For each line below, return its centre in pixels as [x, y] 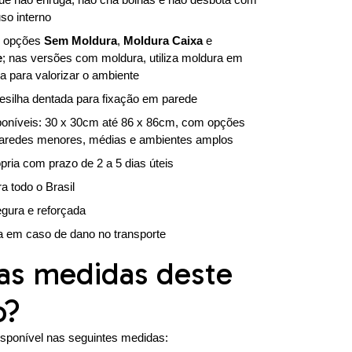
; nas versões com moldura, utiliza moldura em [122, 57]
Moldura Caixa [163, 40]
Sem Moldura [80, 40]
